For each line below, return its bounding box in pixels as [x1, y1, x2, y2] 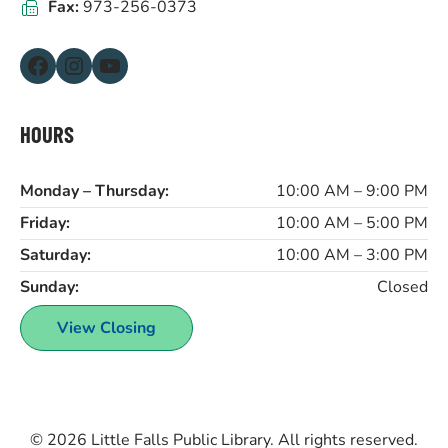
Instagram [61, 48, 82, 81]
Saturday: [20, 244, 91, 267]
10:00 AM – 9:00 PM [276, 180, 428, 203]
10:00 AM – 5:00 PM [276, 212, 428, 235]
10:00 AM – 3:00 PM [276, 244, 428, 267]
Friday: [20, 212, 70, 235]
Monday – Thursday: [20, 180, 169, 203]
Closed [377, 276, 428, 299]
